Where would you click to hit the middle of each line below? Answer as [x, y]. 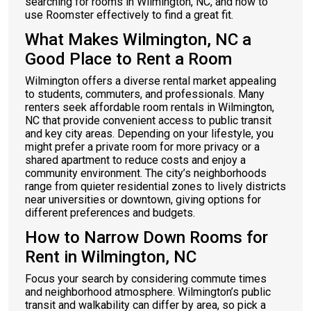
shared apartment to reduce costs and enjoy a [135, 160]
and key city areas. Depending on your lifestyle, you [149, 134]
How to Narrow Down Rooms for [146, 237]
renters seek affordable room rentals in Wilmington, [150, 107]
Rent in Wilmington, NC [111, 257]
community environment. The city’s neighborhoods [146, 173]
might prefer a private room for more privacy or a [142, 147]
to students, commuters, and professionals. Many [145, 94]
